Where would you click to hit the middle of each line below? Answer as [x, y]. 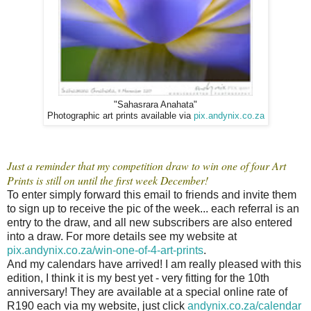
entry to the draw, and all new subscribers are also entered [150, 223]
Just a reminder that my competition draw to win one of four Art [146, 166]
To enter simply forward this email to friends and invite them [152, 195]
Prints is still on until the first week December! [108, 180]
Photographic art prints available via [120, 116]
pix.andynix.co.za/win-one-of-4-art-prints [105, 251]
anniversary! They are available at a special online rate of [147, 292]
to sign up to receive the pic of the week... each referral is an [153, 209]
